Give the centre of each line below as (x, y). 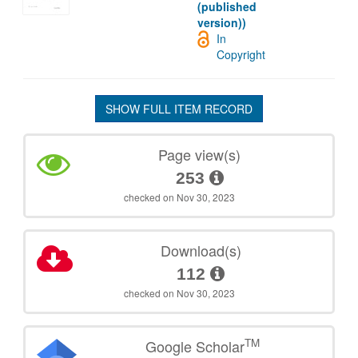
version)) (221, 22)
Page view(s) (200, 154)
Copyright (241, 54)
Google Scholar (195, 346)
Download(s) (201, 250)
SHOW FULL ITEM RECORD (179, 108)
